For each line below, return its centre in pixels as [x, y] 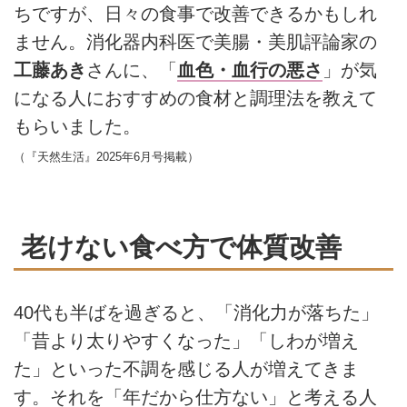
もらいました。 [77, 126]
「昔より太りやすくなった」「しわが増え [186, 341]
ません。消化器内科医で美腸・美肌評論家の [195, 41]
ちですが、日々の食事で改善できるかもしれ [195, 13]
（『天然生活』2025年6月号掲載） [106, 156]
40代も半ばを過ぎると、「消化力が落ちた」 [196, 313]
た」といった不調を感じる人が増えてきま [186, 369]
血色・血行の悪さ [250, 69]
